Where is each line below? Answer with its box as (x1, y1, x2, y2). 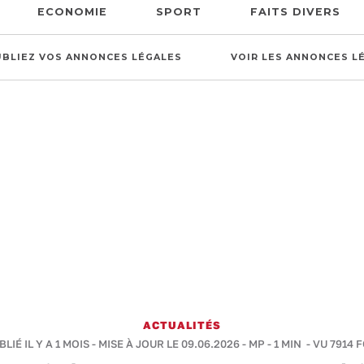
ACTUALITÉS (143, 318, 221, 331)
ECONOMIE (37, 6, 107, 18)
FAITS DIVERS (249, 6, 340, 18)
